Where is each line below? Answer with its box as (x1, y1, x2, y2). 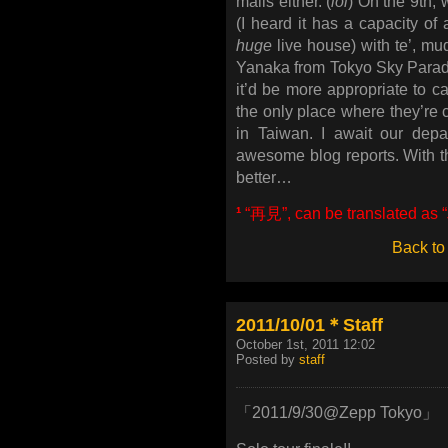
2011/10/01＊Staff (236, 313, 383, 335)
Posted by (236, 351, 299, 367)
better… (236, 168, 292, 186)
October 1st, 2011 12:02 (236, 336, 375, 352)
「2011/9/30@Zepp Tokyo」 (236, 404, 438, 422)
